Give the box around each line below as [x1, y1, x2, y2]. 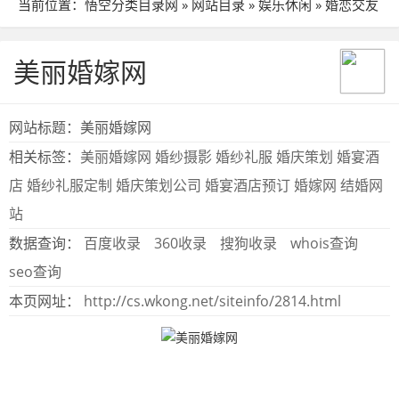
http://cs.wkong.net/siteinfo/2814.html [84, 291, 341, 311]
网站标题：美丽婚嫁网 [9, 118, 151, 137]
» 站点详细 [18, 40, 85, 58]
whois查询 [290, 233, 358, 253]
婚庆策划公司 [116, 175, 201, 195]
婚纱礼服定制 [27, 175, 112, 195]
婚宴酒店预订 [205, 175, 290, 195]
